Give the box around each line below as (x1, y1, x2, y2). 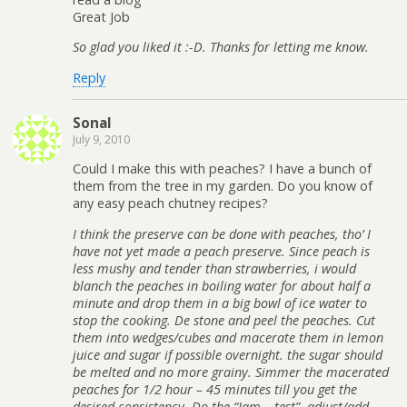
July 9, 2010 (73, 132, 130, 148)
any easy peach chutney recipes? (73, 194, 268, 213)
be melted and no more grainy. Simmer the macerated (73, 362, 389, 381)
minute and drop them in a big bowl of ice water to (73, 293, 367, 312)
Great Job (73, 7, 130, 25)
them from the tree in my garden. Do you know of (73, 177, 372, 195)
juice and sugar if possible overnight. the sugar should (73, 345, 382, 363)
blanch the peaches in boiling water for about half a (73, 276, 371, 294)
